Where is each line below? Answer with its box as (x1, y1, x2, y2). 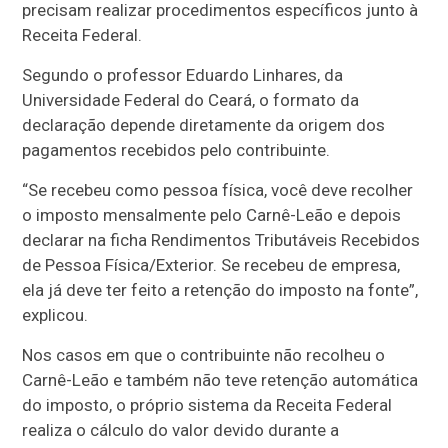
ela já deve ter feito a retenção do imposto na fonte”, (22, 279, 419, 300)
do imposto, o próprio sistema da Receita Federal (22, 394, 393, 415)
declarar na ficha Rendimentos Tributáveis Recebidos (22, 229, 421, 250)
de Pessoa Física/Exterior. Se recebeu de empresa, (22, 254, 401, 275)
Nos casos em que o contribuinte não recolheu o (22, 344, 386, 365)
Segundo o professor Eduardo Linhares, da (22, 64, 344, 85)
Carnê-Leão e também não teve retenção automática (22, 369, 419, 390)
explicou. (22, 304, 89, 325)
